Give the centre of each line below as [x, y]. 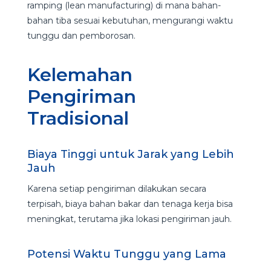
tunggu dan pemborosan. [82, 35]
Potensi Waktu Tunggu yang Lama [128, 254]
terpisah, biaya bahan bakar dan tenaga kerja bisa [130, 204]
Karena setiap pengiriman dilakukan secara [116, 188]
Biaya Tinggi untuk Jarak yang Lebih [130, 154]
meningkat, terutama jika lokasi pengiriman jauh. [130, 219]
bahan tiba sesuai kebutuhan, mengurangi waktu [130, 20]
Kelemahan [80, 74]
